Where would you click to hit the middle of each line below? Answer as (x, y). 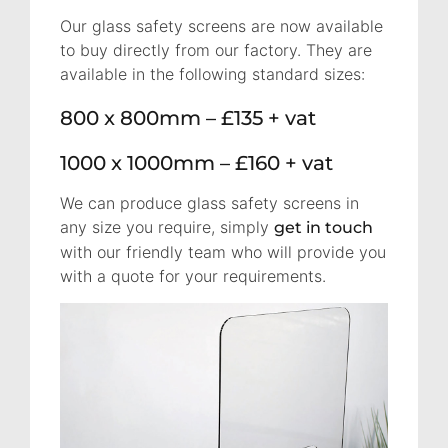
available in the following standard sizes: (212, 74)
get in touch (323, 228)
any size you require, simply (167, 227)
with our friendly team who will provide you (223, 252)
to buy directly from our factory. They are (216, 50)
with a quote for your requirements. (193, 276)
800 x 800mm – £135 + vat (188, 118)
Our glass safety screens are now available (221, 26)
